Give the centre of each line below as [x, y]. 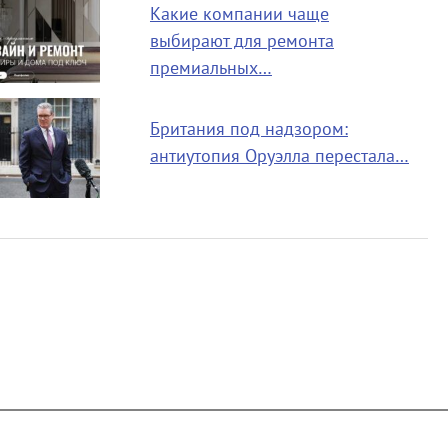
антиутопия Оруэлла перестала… [279, 156]
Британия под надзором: [248, 129]
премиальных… [210, 68]
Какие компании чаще [239, 14]
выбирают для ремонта [241, 41]
